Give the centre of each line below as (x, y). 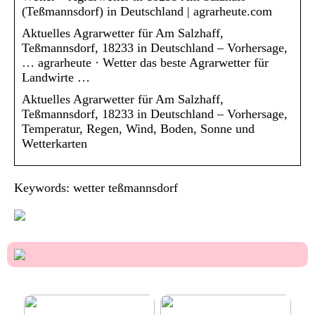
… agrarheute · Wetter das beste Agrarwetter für (145, 62)
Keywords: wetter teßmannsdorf (96, 187)
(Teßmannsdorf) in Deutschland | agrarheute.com (147, 11)
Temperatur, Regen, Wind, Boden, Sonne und (138, 128)
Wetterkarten (54, 143)
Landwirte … (56, 77)
